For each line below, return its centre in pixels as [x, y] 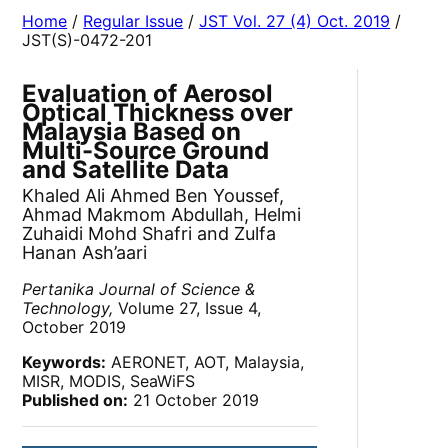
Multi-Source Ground [146, 151]
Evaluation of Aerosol [148, 94]
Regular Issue [133, 21]
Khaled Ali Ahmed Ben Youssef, [153, 196]
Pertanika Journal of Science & [139, 289]
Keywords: [64, 362]
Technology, [68, 308]
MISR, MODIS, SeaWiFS [109, 381]
